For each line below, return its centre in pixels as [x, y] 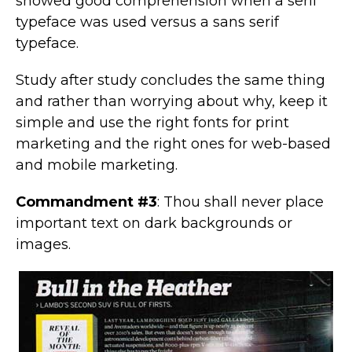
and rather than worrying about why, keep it [172, 101]
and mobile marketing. [97, 165]
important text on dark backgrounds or [154, 223]
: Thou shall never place [240, 202]
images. [43, 244]
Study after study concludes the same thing [170, 80]
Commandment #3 [86, 202]
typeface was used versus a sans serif [147, 22]
